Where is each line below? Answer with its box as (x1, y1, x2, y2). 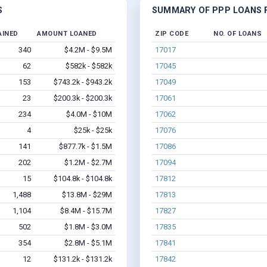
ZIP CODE (155, 30, 188, 38)
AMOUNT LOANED (37, 30, 97, 38)
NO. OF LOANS (213, 30, 262, 38)
